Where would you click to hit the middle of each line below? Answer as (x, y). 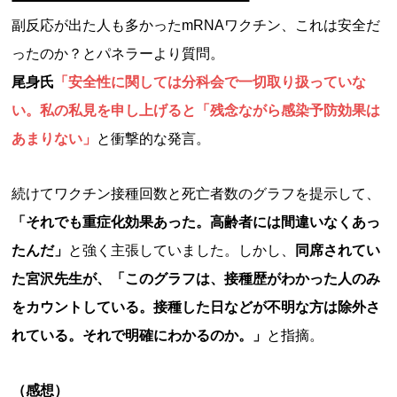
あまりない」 (54, 139)
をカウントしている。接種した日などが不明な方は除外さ (196, 307)
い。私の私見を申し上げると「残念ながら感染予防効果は (196, 110)
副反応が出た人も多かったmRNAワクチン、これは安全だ (196, 25)
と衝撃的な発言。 (154, 139)
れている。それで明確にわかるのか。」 (140, 335)
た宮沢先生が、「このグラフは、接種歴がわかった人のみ (196, 279)
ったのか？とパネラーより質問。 (118, 54)
